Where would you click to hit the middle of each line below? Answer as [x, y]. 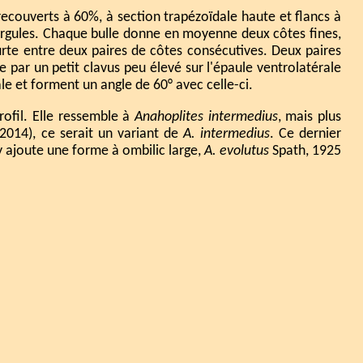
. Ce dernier [305, 134]
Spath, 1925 [305, 151]
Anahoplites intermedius [206, 117]
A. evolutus [237, 151]
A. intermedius [226, 134]
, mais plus [310, 117]
